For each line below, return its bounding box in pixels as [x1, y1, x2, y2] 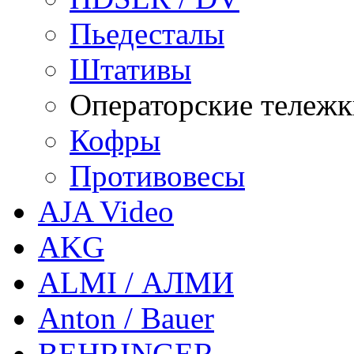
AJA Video [38, 194, 174, 229]
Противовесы [70, 159, 245, 194]
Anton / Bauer [38, 301, 214, 336]
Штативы [70, 52, 191, 87]
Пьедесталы [70, 17, 224, 51]
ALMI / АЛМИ [38, 265, 234, 300]
